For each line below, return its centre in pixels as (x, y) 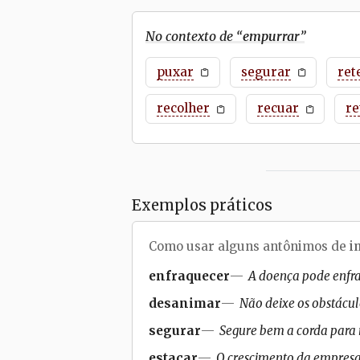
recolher (183, 108)
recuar (278, 108)
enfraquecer (189, 276)
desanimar (185, 304)
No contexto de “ (194, 36)
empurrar (271, 36)
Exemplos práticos (202, 206)
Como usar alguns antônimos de (249, 247)
